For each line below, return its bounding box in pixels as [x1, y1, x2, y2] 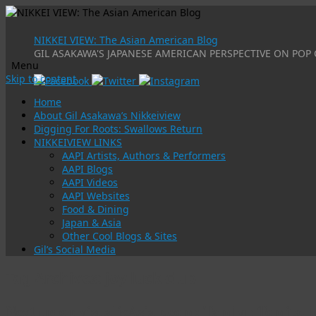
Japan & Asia [62, 216, 121, 229]
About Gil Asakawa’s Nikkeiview [34, 109, 181, 122]
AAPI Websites [62, 189, 130, 202]
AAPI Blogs [62, 162, 113, 176]
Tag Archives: [6, 268, 105, 288]
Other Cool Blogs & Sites [62, 229, 177, 243]
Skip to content [6, 72, 76, 85]
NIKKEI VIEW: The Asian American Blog [34, 33, 218, 47]
